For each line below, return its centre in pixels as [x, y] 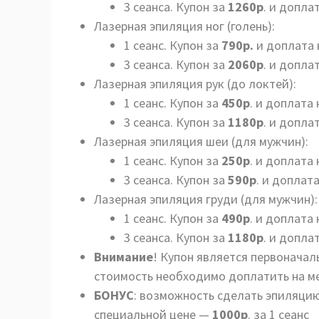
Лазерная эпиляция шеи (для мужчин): [201, 141]
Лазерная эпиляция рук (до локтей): [195, 84]
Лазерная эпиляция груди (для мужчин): [206, 199]
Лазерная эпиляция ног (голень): [184, 26]
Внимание [124, 257]
